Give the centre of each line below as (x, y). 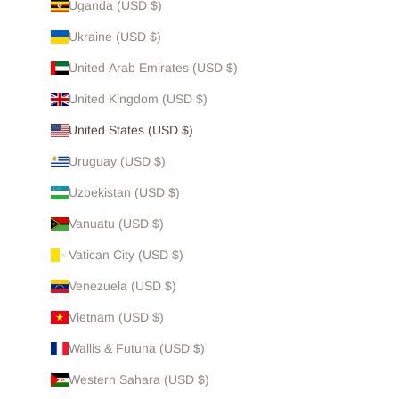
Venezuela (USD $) (122, 286)
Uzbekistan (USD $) (124, 193)
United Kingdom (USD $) (138, 99)
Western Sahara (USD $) (138, 380)
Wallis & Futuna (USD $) (136, 349)
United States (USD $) (130, 130)
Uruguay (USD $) (117, 162)
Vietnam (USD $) (116, 318)
